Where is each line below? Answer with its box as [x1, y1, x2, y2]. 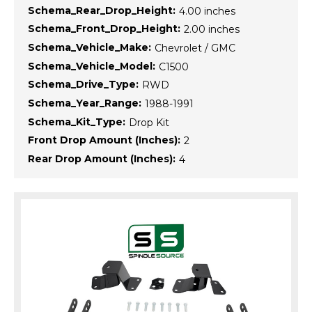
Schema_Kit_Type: [28, 115, 125, 128]
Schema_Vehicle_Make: [28, 40, 151, 54]
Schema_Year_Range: [28, 97, 141, 110]
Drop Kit [129, 116, 169, 129]
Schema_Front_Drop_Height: [28, 22, 180, 36]
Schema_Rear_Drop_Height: [28, 3, 175, 17]
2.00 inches [184, 23, 240, 36]
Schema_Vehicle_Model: [28, 59, 155, 72]
